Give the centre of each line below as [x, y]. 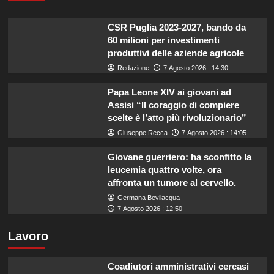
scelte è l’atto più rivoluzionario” [177, 118]
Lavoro [28, 236]
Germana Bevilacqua [148, 198]
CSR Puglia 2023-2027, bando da [176, 28]
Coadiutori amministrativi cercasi [178, 267]
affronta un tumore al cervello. [172, 183]
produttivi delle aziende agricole [176, 53]
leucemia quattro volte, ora [164, 170]
